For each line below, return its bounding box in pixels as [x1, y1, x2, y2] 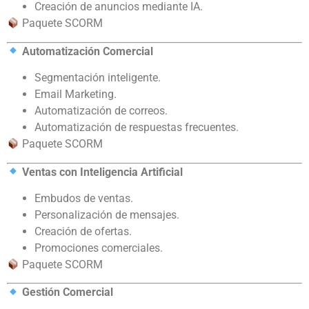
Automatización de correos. [34, 104, 168, 118]
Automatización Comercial [22, 44, 154, 58]
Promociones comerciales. [34, 241, 163, 255]
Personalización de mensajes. [34, 208, 179, 222]
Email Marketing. [34, 88, 117, 101]
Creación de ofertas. [34, 225, 132, 239]
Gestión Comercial [22, 286, 114, 299]
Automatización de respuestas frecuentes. [34, 121, 239, 134]
